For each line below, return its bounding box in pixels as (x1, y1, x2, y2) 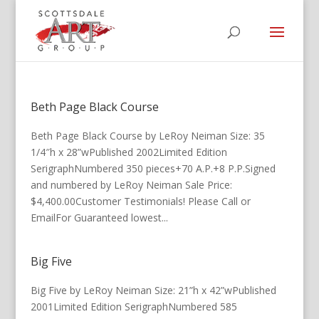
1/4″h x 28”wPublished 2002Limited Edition (30, 145, 227, 159)
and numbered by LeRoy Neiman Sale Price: (30, 178, 232, 192)
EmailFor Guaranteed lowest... (30, 211, 168, 224)
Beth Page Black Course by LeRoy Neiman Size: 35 (30, 129, 265, 142)
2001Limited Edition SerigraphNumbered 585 (30, 300, 237, 313)
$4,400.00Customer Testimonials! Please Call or (30, 194, 251, 208)
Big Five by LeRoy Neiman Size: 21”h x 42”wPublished (30, 283, 276, 297)
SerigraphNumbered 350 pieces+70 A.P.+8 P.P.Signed (30, 162, 276, 175)
